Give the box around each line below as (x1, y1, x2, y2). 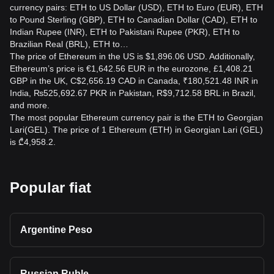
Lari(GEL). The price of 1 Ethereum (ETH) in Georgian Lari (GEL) (10, 125, 263, 135)
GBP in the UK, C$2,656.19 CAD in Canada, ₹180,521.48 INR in (10, 76, 258, 86)
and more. (10, 100, 50, 110)
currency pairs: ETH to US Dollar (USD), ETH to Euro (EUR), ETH (10, 2, 263, 12)
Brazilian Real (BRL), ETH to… (10, 39, 128, 49)
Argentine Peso (20, 224, 92, 235)
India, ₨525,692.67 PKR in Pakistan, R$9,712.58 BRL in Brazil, (10, 88, 256, 98)
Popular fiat (10, 179, 91, 196)
